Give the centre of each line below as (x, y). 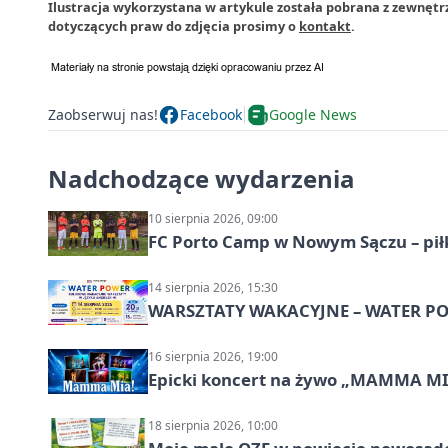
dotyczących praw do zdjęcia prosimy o (173, 25)
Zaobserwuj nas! (103, 115)
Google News (313, 115)
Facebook (211, 115)
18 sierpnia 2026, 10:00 (213, 425)
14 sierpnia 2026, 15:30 (213, 287)
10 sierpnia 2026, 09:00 (213, 218)
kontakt (325, 25)
